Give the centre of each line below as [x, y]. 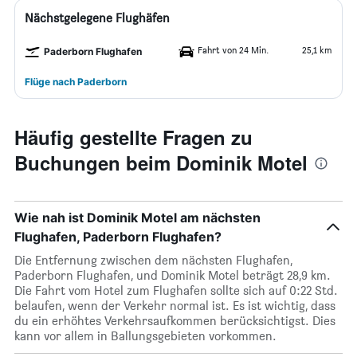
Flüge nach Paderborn [76, 82]
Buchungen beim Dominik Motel [161, 163]
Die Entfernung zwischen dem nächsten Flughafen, [153, 260]
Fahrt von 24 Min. [233, 50]
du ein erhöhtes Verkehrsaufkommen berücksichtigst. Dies [175, 321]
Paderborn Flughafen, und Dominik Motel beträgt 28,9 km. [173, 275]
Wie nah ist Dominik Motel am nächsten [137, 218]
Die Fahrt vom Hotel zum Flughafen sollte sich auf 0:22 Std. [176, 290]
